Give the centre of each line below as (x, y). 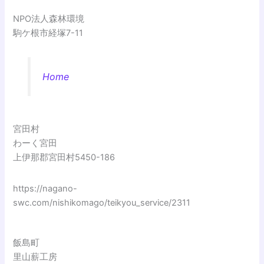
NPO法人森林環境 (49, 19)
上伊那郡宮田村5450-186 (64, 158)
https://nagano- (45, 189)
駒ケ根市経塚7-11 (48, 33)
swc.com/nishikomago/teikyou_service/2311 (102, 203)
